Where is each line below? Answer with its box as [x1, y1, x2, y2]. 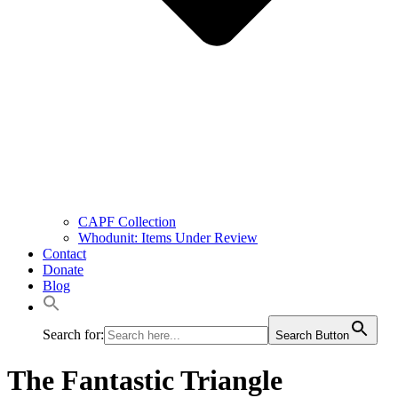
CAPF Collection [78, 214, 176, 230]
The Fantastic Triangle [7, 363, 283, 396]
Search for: [43, 327, 104, 343]
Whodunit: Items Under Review [78, 230, 258, 246]
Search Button [275, 329, 349, 343]
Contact [43, 246, 86, 262]
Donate [43, 262, 84, 278]
